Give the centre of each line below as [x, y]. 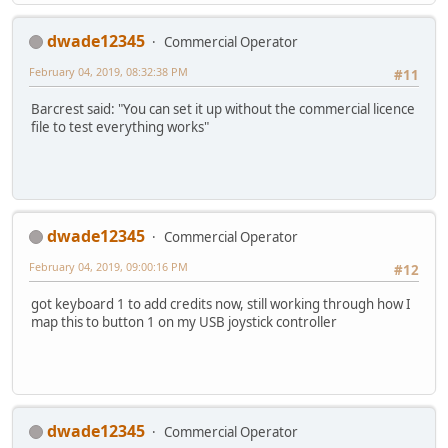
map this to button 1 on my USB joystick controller [184, 321]
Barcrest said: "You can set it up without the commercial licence [223, 108]
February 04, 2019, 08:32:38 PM [108, 71]
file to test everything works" [120, 126]
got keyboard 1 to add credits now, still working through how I [221, 303]
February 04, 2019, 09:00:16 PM [108, 266]
